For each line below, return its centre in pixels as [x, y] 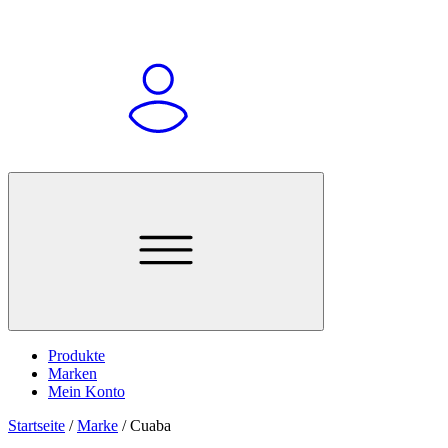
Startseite [36, 426]
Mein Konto [86, 392]
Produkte [76, 356]
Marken [72, 374]
